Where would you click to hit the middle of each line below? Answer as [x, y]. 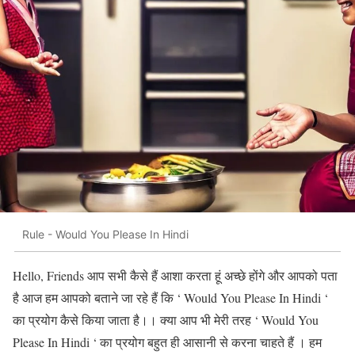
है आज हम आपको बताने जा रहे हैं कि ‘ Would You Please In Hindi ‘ [170, 297]
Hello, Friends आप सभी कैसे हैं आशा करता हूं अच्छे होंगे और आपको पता [175, 275]
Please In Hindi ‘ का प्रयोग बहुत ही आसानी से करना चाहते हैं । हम [167, 342]
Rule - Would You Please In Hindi [105, 235]
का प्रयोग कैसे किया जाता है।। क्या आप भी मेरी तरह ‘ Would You [166, 319]
